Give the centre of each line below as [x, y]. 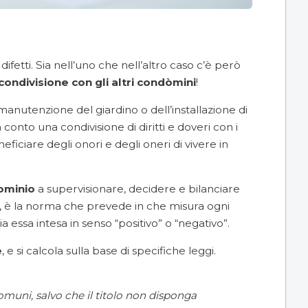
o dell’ [155, 109]
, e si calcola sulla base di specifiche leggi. [109, 251]
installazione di [210, 109]
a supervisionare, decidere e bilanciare [137, 188]
